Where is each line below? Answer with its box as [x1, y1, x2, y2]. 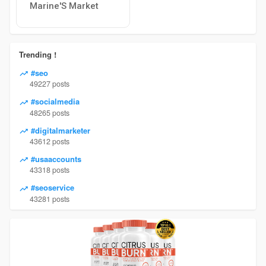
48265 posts [29, 107, 69, 118]
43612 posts [29, 135, 69, 147]
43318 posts [29, 164, 69, 176]
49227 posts [29, 78, 69, 90]
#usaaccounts [28, 153, 81, 164]
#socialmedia [28, 96, 80, 107]
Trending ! [18, 48, 56, 60]
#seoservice [28, 182, 74, 194]
